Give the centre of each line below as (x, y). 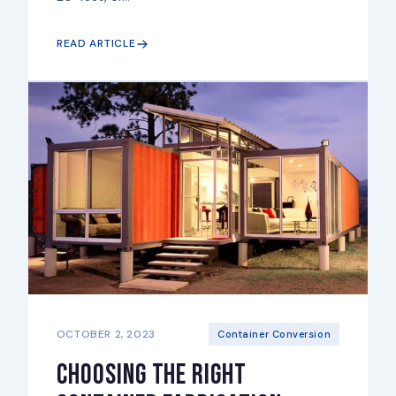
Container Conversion (274, 335)
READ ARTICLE (96, 44)
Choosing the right (152, 376)
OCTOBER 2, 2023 (106, 334)
